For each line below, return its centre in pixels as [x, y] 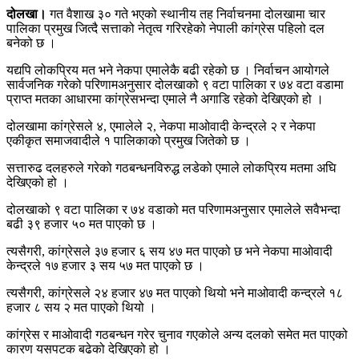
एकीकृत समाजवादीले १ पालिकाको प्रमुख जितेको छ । [129, 140]
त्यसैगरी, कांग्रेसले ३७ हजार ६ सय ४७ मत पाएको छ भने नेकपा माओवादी [169, 251]
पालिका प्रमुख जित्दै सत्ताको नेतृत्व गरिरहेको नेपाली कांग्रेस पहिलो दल [165, 28]
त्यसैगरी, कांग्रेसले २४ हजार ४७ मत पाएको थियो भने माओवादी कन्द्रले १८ [175, 292]
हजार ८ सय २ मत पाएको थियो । [81, 307]
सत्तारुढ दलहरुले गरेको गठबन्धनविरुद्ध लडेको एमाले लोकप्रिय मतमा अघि [171, 167]
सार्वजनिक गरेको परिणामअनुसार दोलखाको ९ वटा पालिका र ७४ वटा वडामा [175, 84]
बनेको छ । [31, 42]
